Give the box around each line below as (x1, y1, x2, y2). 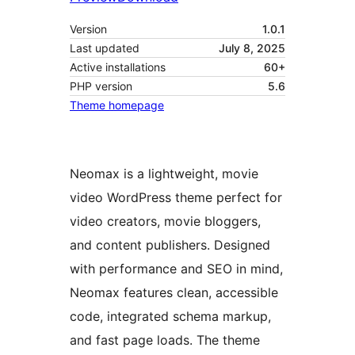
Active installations (70, 60, 166, 74)
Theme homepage (70, 98, 164, 113)
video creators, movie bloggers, (70, 213, 261, 230)
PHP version (70, 79, 132, 94)
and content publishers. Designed (70, 237, 270, 254)
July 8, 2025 (219, 41, 285, 55)
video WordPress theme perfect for (70, 189, 282, 206)
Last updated (70, 41, 139, 55)
